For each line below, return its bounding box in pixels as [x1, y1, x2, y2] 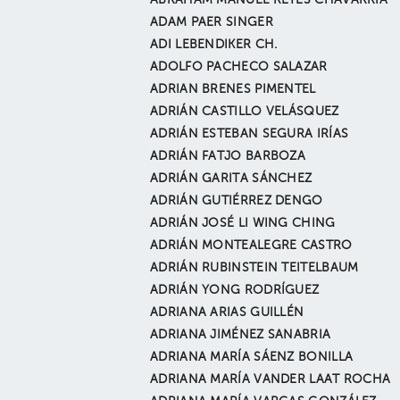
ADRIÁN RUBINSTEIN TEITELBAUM [150, 262, 359, 274]
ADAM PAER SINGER [150, 16, 273, 29]
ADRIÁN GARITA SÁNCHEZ [150, 172, 312, 185]
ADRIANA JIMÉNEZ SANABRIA [150, 329, 331, 341]
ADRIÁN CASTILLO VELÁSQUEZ [150, 105, 339, 118]
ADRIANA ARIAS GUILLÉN [150, 306, 304, 319]
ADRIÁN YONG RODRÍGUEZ [150, 284, 320, 296]
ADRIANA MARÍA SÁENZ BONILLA [150, 351, 354, 363]
